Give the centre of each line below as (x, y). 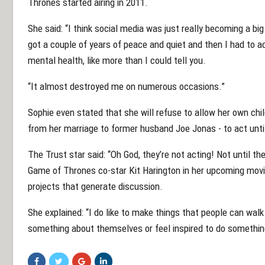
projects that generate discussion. (95, 186)
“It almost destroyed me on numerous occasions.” (126, 86)
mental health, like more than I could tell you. (117, 60)
